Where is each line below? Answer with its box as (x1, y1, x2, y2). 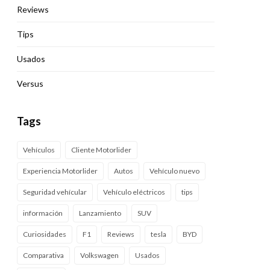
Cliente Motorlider (71, 145, 131, 154)
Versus (17, 78, 43, 89)
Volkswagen (80, 251, 119, 260)
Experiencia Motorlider (23, 166, 98, 175)
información (23, 209, 63, 218)
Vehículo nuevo (149, 166, 199, 175)
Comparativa (23, 251, 64, 260)
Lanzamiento (79, 209, 121, 218)
